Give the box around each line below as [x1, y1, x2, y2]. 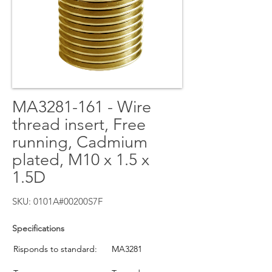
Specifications [12, 223, 64, 234]
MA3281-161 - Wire [12, 97, 151, 117]
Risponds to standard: [13, 243, 97, 254]
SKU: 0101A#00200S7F [12, 195, 103, 207]
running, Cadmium [12, 132, 148, 152]
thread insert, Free [12, 115, 146, 134]
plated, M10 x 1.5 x [12, 150, 149, 169]
